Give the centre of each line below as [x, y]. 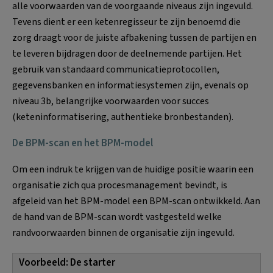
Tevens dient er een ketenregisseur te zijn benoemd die [126, 22]
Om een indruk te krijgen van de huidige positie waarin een [133, 169]
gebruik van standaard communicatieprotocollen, [116, 69]
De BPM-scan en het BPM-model [83, 143]
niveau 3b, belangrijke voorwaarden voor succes [111, 101]
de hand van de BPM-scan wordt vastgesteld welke [117, 217]
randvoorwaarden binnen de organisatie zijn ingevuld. [123, 232]
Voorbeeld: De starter [67, 262]
